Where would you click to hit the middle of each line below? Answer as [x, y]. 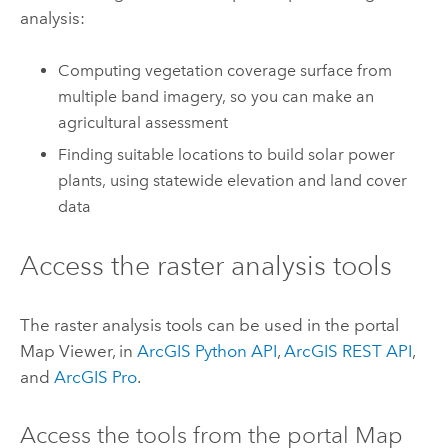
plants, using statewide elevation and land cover [233, 181]
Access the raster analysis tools [205, 266]
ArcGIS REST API [347, 350]
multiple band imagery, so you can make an [216, 96]
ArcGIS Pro [95, 376]
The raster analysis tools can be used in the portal [209, 324]
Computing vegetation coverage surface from [225, 70]
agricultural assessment [143, 122]
